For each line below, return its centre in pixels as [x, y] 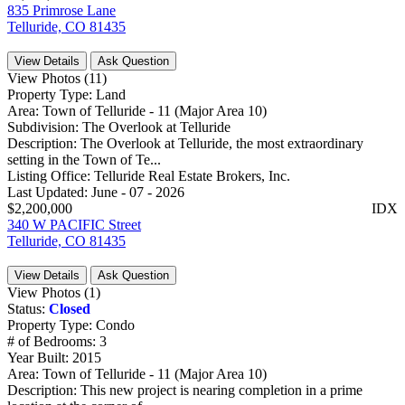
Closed [70, 308]
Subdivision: [45, 127]
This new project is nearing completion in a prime [221, 390]
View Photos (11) [57, 78]
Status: [28, 308]
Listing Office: [51, 175]
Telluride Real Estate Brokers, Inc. [192, 175]
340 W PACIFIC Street [74, 224]
